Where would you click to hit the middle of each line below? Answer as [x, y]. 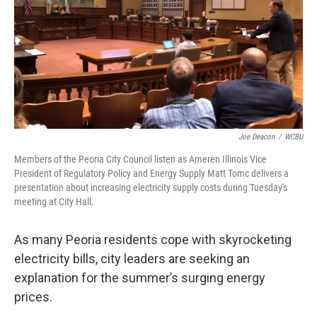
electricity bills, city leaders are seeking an [132, 259]
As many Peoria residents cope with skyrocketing [153, 240]
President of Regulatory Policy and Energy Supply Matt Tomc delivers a [151, 173]
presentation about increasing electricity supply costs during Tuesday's [151, 188]
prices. [33, 297]
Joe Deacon [257, 137]
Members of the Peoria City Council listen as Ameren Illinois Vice [140, 159]
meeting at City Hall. [54, 202]
